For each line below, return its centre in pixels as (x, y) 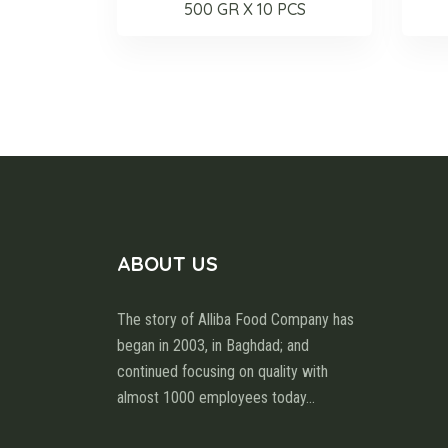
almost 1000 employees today (211, 397)
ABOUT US (167, 263)
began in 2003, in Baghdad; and (213, 345)
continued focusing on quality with (222, 371)
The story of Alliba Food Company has (235, 319)
